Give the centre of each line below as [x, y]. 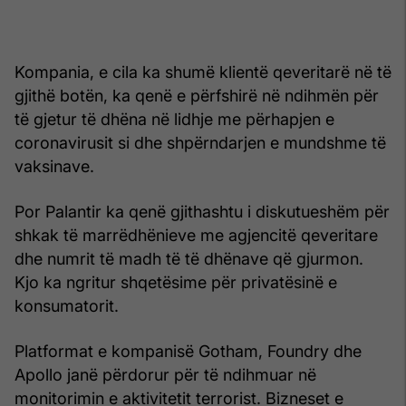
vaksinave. [54, 167]
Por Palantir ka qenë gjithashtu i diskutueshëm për [202, 212]
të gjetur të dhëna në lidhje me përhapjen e [174, 120]
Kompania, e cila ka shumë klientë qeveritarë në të [203, 72]
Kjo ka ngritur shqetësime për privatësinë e [176, 283]
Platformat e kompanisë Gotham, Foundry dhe [188, 352]
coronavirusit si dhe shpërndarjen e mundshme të [200, 143]
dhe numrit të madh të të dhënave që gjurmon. [189, 259]
